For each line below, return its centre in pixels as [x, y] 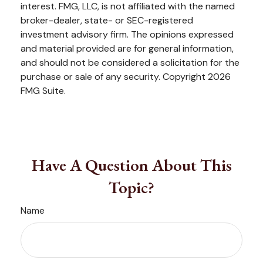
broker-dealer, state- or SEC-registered [107, 20]
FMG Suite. [43, 90]
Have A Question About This [131, 165]
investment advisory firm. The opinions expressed [127, 34]
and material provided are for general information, [127, 48]
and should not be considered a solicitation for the [130, 62]
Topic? [131, 187]
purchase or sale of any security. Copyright [114, 76]
